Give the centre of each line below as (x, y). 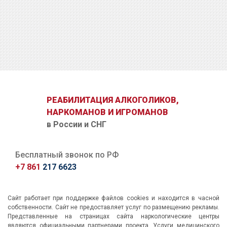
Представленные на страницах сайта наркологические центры (113, 217)
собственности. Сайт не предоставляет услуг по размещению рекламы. (113, 207)
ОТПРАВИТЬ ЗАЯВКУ (113, 78)
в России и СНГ (77, 124)
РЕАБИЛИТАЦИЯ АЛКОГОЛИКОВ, (113, 100)
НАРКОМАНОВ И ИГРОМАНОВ (108, 112)
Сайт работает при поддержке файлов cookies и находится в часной (113, 198)
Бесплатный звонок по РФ (67, 155)
